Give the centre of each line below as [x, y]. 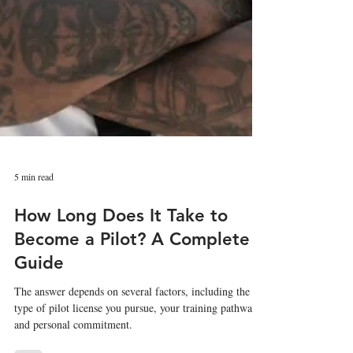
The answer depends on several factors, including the [132, 335]
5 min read [34, 221]
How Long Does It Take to [121, 260]
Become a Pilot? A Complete [132, 283]
